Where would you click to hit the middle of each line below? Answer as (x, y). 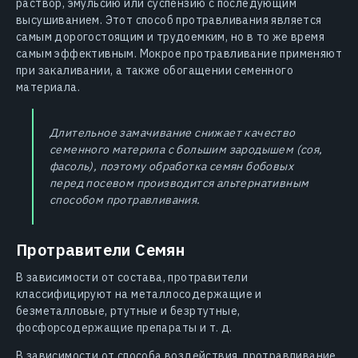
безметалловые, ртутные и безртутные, (128, 310)
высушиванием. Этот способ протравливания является (169, 20)
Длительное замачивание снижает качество (173, 132)
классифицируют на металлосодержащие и (139, 294)
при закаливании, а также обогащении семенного (155, 70)
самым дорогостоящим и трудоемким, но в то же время (170, 36)
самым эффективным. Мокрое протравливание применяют (179, 53)
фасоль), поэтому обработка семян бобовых (171, 166)
